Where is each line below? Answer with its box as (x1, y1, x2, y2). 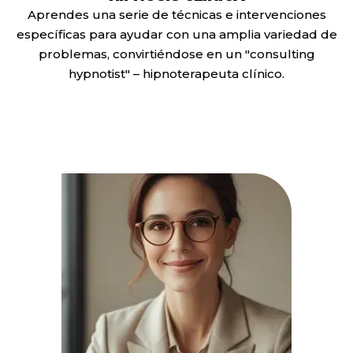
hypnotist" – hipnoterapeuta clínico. (69, 65, 284, 81)
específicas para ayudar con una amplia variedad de (16, 26, 337, 42)
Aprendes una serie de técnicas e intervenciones (27, 6, 326, 22)
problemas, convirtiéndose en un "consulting (38, 46, 315, 61)
